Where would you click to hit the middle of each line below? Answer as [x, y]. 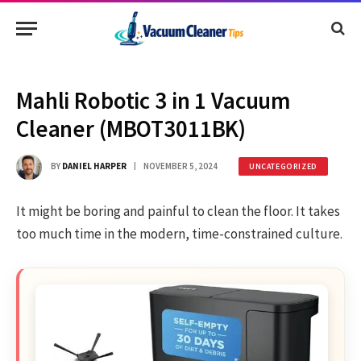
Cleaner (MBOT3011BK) [131, 129]
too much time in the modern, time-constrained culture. [179, 234]
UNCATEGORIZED [283, 166]
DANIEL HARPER [94, 166]
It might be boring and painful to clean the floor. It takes [178, 212]
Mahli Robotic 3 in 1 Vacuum [154, 100]
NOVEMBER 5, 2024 [180, 166]
